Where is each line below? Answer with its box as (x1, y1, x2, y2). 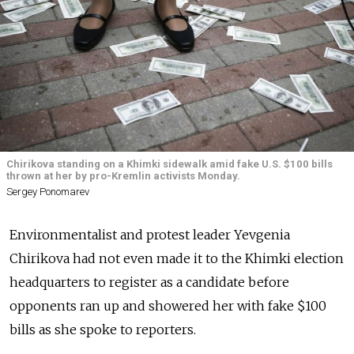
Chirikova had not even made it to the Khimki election (9, 250, 344, 267)
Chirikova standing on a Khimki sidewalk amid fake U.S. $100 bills (6, 158, 333, 170)
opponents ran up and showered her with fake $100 (9, 298, 326, 314)
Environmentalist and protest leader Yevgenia (9, 227, 290, 243)
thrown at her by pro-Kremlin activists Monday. (6, 170, 240, 182)
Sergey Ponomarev (6, 186, 89, 198)
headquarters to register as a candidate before (9, 274, 289, 291)
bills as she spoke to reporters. (9, 322, 196, 338)
